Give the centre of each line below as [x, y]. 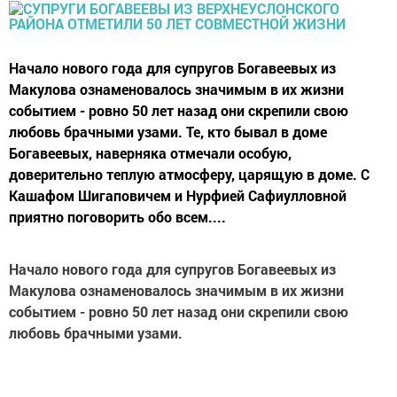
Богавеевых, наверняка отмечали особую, [150, 153]
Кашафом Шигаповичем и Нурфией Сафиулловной [178, 196]
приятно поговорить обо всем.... [117, 217]
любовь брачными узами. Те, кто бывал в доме [168, 132]
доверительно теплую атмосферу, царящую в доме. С [189, 175]
